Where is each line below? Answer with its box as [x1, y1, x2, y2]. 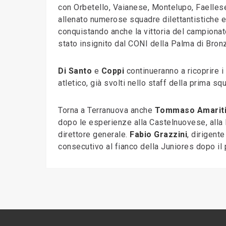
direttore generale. [58, 130, 130, 139]
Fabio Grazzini [130, 130, 187, 139]
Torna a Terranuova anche [58, 105, 155, 115]
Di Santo [58, 66, 92, 76]
